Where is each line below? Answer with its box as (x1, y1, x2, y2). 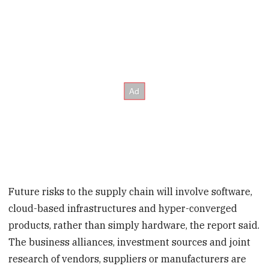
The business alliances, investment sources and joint (8, 236, 251, 249)
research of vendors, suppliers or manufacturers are (8, 253, 247, 265)
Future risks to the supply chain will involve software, (8, 186, 253, 198)
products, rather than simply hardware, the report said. (8, 219, 260, 232)
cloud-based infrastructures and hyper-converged (8, 202, 238, 215)
